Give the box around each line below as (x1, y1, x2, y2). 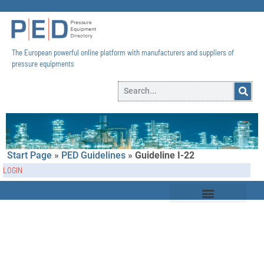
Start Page (7, 149, 52, 161)
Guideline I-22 (135, 149, 194, 161)
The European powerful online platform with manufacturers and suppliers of (12, 47, 234, 57)
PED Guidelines (61, 149, 126, 161)
